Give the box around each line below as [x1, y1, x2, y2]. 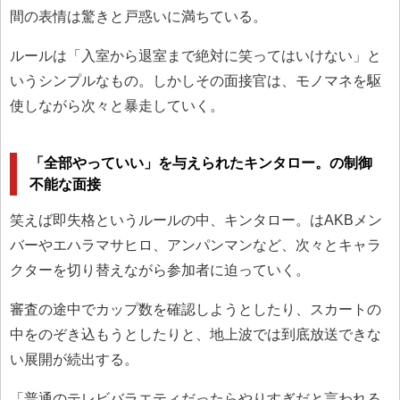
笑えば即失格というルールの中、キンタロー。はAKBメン [10, 212, 382, 229]
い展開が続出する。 [10, 352, 138, 368]
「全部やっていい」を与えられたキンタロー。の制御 [29, 154, 373, 171]
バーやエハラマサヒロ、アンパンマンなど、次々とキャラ [10, 237, 381, 254]
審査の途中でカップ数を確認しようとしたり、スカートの [10, 302, 381, 318]
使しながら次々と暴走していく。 [10, 98, 224, 114]
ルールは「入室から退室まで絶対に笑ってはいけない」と [10, 48, 381, 64]
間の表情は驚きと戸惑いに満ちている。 [10, 9, 267, 25]
